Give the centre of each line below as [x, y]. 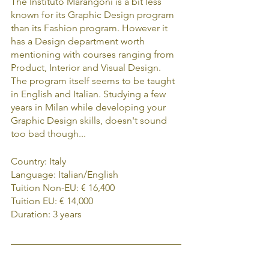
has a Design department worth [79, 41]
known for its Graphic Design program [94, 14]
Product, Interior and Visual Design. [87, 67]
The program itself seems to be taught [94, 80]
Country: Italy [38, 161]
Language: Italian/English [65, 174]
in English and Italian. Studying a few [89, 94]
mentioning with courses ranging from [94, 54]
